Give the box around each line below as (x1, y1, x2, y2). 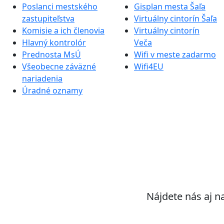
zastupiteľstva (22, 12, 74, 24)
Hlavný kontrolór (22, 36, 86, 48)
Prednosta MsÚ (22, 48, 81, 60)
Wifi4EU (134, 60, 163, 72)
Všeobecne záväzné (22, 60, 96, 72)
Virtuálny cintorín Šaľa (134, 12, 217, 24)
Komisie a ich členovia (22, 24, 104, 36)
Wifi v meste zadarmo (134, 48, 216, 60)
